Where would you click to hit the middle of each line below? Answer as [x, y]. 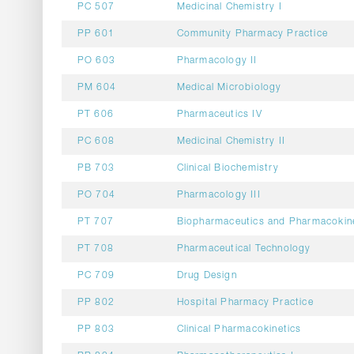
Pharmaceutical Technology [244, 249]
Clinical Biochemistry [228, 168]
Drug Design [207, 276]
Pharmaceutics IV [219, 115]
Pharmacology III [218, 195]
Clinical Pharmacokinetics [239, 330]
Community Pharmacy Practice [252, 34]
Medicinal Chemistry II [231, 141]
